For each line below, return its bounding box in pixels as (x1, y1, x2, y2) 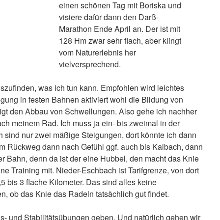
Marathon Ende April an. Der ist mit (58, 23, 180, 34)
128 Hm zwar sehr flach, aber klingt (58, 35, 181, 46)
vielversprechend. (58, 58, 121, 70)
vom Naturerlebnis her (58, 47, 136, 58)
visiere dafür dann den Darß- (58, 11, 159, 23)
